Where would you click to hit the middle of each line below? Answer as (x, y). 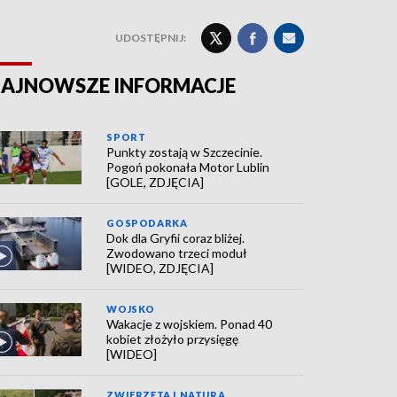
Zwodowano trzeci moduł (177, 253)
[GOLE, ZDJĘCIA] (156, 182)
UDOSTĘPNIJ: (151, 38)
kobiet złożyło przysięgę (173, 339)
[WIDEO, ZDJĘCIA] (160, 268)
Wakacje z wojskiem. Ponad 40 (190, 324)
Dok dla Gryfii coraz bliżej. (176, 238)
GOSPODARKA (147, 223)
